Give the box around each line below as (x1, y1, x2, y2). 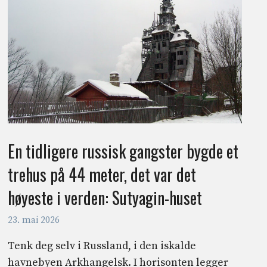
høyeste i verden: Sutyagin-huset (7, 185, 202, 210)
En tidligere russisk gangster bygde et (7, 139, 238, 164)
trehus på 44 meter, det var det (7, 162, 196, 187)
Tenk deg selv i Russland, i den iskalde (7, 238, 196, 253)
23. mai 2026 (7, 214, 60, 226)
